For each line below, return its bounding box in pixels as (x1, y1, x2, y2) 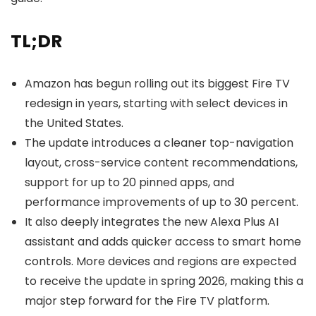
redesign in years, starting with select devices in (25, 95, 288, 111)
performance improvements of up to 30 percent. (25, 194, 298, 210)
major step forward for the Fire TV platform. (25, 293, 269, 309)
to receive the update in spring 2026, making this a (25, 273, 303, 289)
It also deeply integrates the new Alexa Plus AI (25, 214, 279, 230)
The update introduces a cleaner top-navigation (25, 135, 293, 151)
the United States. (25, 115, 123, 131)
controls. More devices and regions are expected (25, 253, 296, 269)
